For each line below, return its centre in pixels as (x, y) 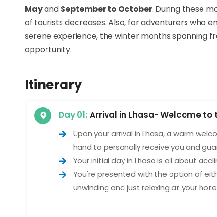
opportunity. (48, 50)
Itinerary (53, 85)
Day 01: (73, 115)
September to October (106, 9)
